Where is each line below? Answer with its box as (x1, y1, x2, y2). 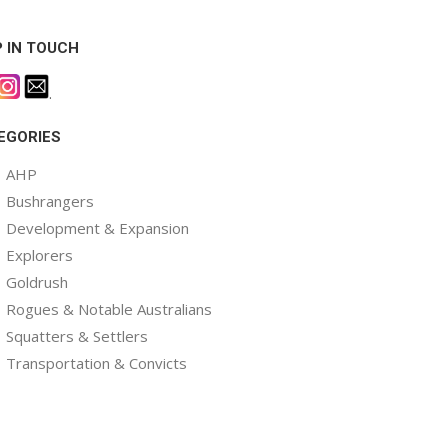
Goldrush (6, 272, 68, 292)
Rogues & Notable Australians (6, 299, 212, 319)
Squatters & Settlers (6, 326, 148, 346)
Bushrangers (6, 191, 94, 211)
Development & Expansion (6, 218, 189, 238)
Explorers (6, 245, 73, 265)
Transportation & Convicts (6, 353, 187, 373)
